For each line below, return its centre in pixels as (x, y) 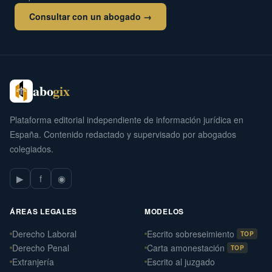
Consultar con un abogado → (90, 16)
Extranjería (33, 261)
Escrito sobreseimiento (191, 233)
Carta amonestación (186, 247)
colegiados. (32, 148)
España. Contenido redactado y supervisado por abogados (123, 134)
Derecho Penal (41, 247)
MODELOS (164, 211)
